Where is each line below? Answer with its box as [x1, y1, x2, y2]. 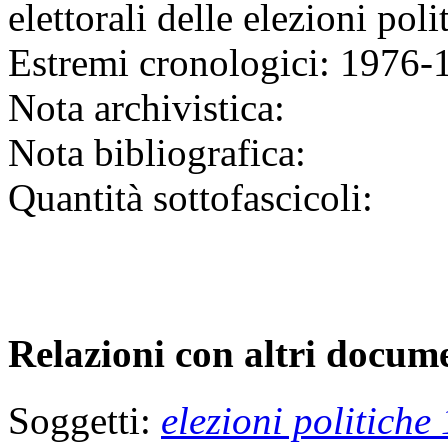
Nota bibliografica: [8, 131, 306, 175]
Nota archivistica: [8, 86, 285, 130]
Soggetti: [8, 398, 161, 442]
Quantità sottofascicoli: [8, 176, 373, 220]
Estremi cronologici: [8, 41, 330, 85]
